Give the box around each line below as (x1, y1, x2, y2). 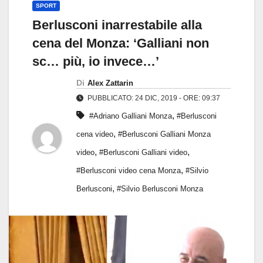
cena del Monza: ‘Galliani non (32, 36, 209, 51)
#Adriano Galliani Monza (89, 112, 172, 121)
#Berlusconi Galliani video (99, 148, 187, 157)
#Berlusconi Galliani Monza (118, 130, 211, 139)
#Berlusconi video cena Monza (76, 166, 181, 176)
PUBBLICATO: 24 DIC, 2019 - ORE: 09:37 (86, 94, 220, 103)
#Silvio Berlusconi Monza (117, 184, 203, 194)
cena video (76, 130, 113, 139)
